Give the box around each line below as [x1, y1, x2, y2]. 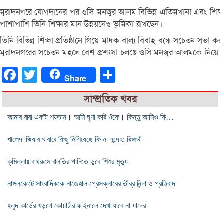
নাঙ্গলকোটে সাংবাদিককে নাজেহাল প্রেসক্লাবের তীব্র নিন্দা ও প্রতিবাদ [7, 179, 175, 188]
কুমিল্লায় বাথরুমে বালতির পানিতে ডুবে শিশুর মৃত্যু [7, 157, 128, 165]
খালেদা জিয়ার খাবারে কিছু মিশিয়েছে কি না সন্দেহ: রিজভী [7, 135, 142, 143]
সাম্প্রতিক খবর [83, 92, 137, 105]
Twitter [37, 70, 59, 79]
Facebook [18, 70, 48, 79]
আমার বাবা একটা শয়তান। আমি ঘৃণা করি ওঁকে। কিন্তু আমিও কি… [7, 112, 174, 121]
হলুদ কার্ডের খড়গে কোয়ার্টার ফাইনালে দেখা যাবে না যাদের [7, 201, 146, 210]
